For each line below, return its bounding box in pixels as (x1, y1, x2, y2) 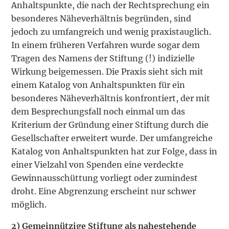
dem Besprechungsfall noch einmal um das (11, 106, 186, 117)
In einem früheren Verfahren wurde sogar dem (11, 40, 200, 51)
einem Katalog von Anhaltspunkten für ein (11, 80, 186, 90)
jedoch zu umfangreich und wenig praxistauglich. (11, 27, 212, 37)
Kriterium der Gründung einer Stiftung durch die (11, 120, 209, 130)
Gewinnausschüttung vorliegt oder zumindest (11, 173, 198, 184)
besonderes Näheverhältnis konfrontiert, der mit (11, 93, 211, 104)
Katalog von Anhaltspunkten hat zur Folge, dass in (11, 146, 218, 157)
